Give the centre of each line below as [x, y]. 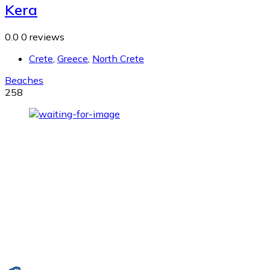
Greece [73, 58]
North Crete [118, 58]
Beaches [24, 80]
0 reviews [43, 36]
